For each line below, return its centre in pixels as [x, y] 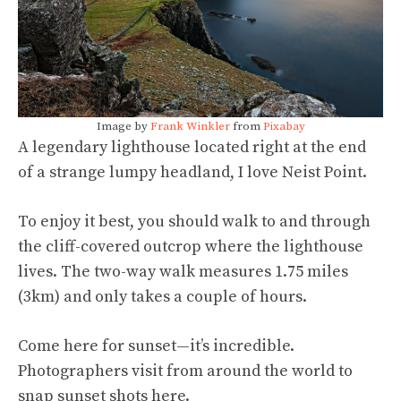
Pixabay [284, 126]
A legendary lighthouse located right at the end [192, 147]
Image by [123, 126]
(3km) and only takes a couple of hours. [162, 296]
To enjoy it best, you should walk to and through [194, 221]
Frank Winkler [190, 126]
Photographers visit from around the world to [185, 371]
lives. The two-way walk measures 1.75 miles [183, 271]
